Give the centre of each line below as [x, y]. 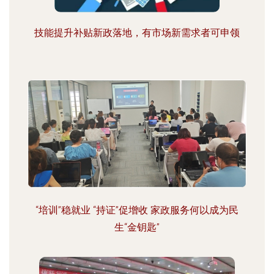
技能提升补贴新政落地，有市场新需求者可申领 [137, 33]
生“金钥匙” [137, 227]
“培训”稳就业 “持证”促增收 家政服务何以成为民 [137, 210]
